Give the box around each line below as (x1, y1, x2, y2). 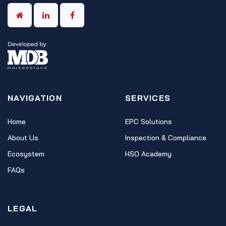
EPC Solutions (125, 117, 172, 126)
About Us (8, 133, 38, 142)
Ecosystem (8, 149, 44, 158)
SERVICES (125, 93, 171, 103)
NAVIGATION (8, 93, 62, 103)
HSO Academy (125, 149, 172, 158)
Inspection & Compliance (125, 133, 206, 142)
